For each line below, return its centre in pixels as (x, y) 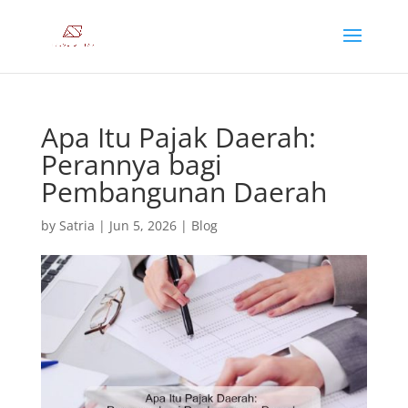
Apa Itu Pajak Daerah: (178, 137)
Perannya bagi (131, 164)
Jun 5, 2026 (143, 225)
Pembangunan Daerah (184, 192)
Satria (76, 225)
